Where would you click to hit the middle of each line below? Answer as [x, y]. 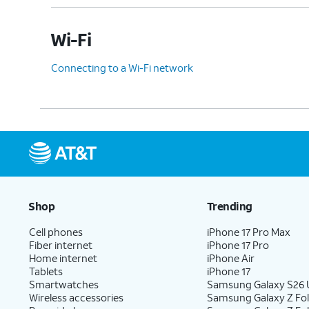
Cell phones [56, 231]
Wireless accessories [76, 297]
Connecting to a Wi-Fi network [122, 67]
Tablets [46, 271]
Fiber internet [61, 245]
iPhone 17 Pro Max [249, 231]
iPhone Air [231, 258]
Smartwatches [64, 284]
